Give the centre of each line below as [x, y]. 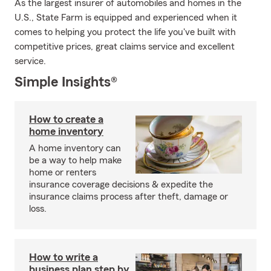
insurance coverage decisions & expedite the [121, 184]
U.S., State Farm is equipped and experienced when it [126, 18]
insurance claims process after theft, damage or [129, 197]
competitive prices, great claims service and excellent [125, 47]
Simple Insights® [66, 82]
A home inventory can [75, 148]
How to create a [66, 119]
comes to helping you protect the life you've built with [125, 32]
